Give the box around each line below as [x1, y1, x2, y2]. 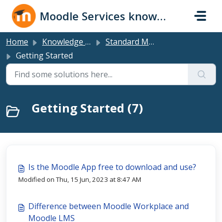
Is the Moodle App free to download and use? [28, 162, 196, 172]
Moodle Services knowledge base [157, 8, 166, 23]
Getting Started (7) [32, 100, 143, 116]
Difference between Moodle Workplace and [28, 201, 189, 212]
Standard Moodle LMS [106, 36, 149, 47]
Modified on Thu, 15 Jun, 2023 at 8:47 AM [18, 175, 141, 184]
